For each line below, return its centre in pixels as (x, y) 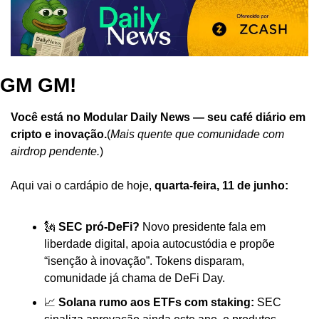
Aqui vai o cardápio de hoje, (83, 186)
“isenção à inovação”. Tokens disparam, (144, 261)
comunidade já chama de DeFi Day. (135, 278)
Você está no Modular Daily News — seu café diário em (158, 117)
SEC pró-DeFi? (99, 227)
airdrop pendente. (55, 152)
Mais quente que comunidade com (197, 135)
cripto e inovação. (59, 135)
